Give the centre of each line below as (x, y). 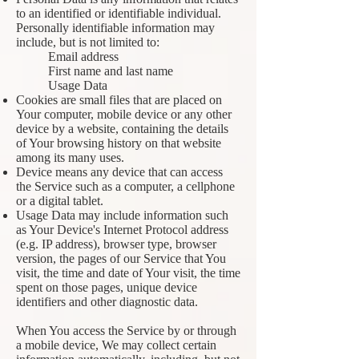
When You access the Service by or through (126, 331)
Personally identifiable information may (115, 28)
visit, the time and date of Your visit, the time (128, 273)
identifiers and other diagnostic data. (107, 302)
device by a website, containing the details (122, 129)
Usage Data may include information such (122, 215)
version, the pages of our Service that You (121, 258)
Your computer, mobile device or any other (124, 114)
